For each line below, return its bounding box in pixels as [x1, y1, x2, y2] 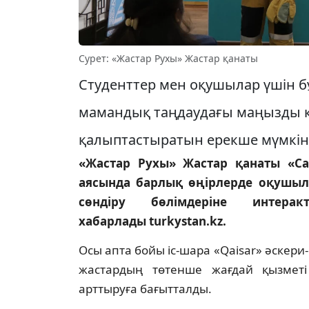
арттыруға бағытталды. [79, 281, 212, 297]
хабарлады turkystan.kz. [79, 213, 226, 230]
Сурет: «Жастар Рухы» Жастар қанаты [79, 52, 258, 66]
